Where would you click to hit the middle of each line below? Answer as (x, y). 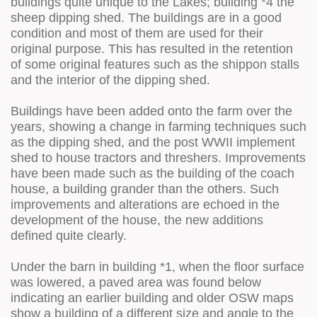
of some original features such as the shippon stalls (155, 64)
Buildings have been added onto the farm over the (151, 111)
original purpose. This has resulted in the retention (152, 48)
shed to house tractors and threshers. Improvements (158, 157)
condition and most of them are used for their (137, 33)
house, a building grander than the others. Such (145, 189)
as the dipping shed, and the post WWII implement (153, 142)
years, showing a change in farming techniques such (158, 126)
